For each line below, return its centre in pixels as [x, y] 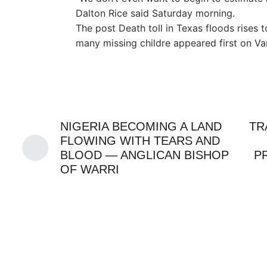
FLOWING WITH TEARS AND [140, 141]
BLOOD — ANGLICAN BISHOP [145, 155]
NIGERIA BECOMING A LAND [141, 126]
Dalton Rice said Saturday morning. [155, 13]
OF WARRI [90, 169]
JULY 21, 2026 [177, 231]
